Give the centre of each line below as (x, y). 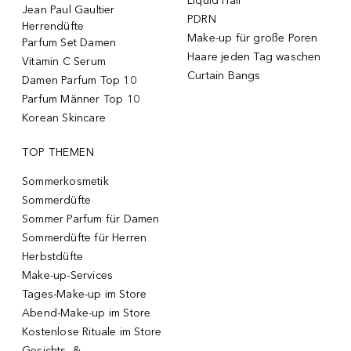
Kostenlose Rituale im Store (92, 331)
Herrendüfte (53, 26)
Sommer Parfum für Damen (91, 219)
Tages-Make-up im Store (85, 294)
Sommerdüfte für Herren (85, 237)
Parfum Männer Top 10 (81, 99)
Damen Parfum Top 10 (79, 80)
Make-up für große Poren (253, 38)
